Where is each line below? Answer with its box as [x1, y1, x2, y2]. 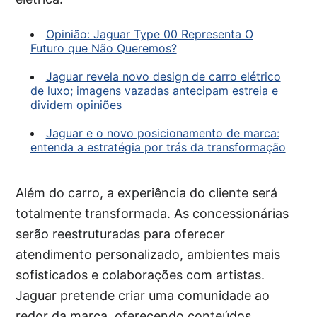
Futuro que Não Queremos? [30, 41, 177, 56]
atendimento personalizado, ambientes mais [16, 247, 281, 263]
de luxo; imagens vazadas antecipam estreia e [30, 83, 278, 98]
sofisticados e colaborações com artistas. [16, 267, 265, 283]
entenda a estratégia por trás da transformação [30, 140, 286, 155]
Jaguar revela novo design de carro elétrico [45, 69, 281, 84]
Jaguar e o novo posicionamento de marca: [45, 126, 279, 141]
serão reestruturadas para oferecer [16, 226, 226, 242]
